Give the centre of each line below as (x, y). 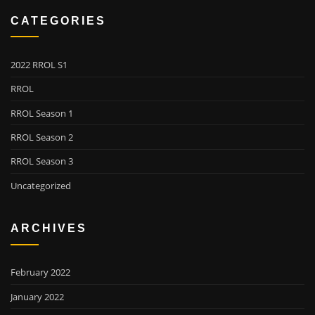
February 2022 (40, 272)
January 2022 (37, 296)
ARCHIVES (49, 228)
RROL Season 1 (42, 113)
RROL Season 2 (42, 137)
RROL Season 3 (42, 161)
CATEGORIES (58, 21)
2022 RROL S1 (39, 64)
